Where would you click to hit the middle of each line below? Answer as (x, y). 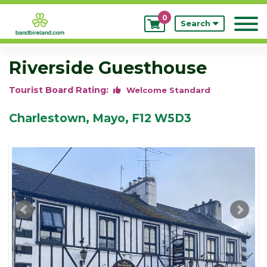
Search (197, 23)
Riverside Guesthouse (108, 68)
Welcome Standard (167, 90)
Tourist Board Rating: (61, 90)
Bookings (185, 37)
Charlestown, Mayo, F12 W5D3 (100, 118)
